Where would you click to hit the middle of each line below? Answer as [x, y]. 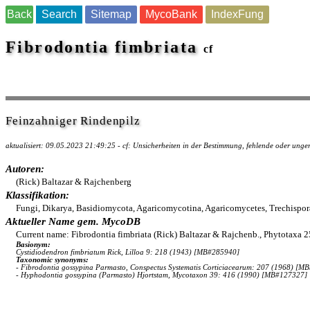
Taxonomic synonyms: [52, 260]
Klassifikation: [37, 195]
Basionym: [33, 245]
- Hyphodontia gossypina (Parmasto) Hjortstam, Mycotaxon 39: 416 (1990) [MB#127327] [162, 275]
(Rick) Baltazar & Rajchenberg [74, 182]
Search [59, 14]
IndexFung [237, 14]
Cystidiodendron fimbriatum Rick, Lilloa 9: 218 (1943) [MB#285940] [128, 252]
